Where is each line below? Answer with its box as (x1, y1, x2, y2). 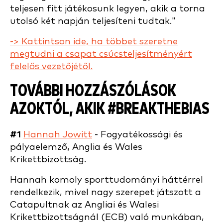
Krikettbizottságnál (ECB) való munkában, (10, 213, 204, 222)
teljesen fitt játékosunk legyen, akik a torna (10, 4, 205, 13)
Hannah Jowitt (23, 130, 92, 139)
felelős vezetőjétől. (10, 62, 93, 71)
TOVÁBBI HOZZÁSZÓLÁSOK (10, 83, 176, 100)
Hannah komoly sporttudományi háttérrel (10, 175, 203, 185)
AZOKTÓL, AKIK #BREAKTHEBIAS (10, 101, 210, 117)
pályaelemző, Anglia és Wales (10, 142, 142, 152)
